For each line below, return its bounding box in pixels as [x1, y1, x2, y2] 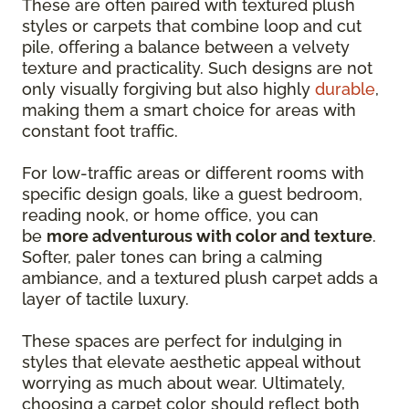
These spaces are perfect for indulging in [22, 330, 342, 351]
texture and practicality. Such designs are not [22, 58, 372, 78]
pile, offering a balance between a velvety [22, 37, 350, 57]
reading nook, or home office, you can [22, 204, 319, 225]
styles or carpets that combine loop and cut [22, 16, 362, 36]
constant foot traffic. [22, 121, 178, 141]
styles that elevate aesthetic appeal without [22, 351, 361, 372]
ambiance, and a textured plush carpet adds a [22, 267, 378, 288]
